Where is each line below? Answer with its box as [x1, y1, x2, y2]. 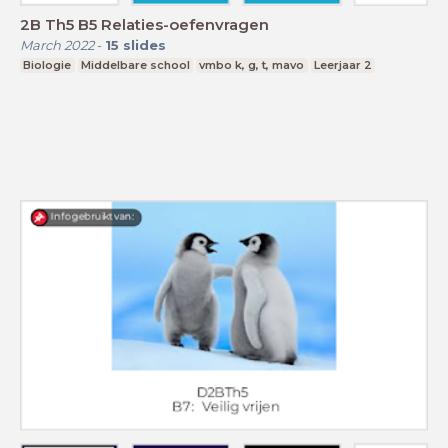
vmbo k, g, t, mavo [199, 57, 305, 72]
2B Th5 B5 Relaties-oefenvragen [101, 14, 269, 34]
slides [123, 36, 166, 53]
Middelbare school [80, 57, 190, 72]
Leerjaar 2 [314, 57, 373, 72]
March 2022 [20, 36, 94, 53]
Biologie [23, 57, 72, 72]
